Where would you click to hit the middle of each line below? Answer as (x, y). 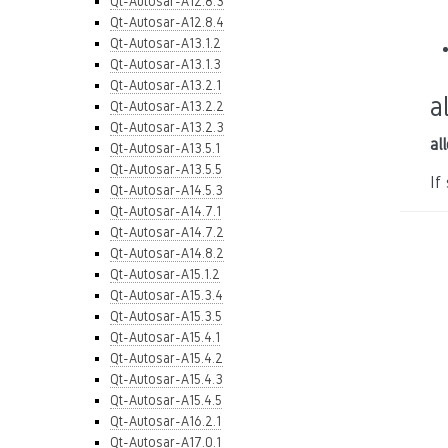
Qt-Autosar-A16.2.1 (165, 421)
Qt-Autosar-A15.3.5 (166, 316)
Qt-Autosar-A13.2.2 (167, 106)
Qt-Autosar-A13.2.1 (165, 85)
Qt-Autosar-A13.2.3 (167, 127)
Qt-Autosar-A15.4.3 (166, 379)
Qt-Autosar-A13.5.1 (165, 148)
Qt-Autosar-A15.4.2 (166, 358)
